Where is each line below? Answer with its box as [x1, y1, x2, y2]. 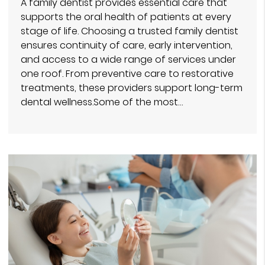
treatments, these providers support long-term [21, 80, 243, 95]
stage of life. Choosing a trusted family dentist [21, 24, 238, 38]
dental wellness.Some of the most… [21, 95, 183, 109]
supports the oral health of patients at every [21, 9, 231, 24]
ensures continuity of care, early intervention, [21, 38, 232, 52]
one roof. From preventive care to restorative [21, 66, 234, 80]
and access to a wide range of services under [21, 52, 236, 66]
